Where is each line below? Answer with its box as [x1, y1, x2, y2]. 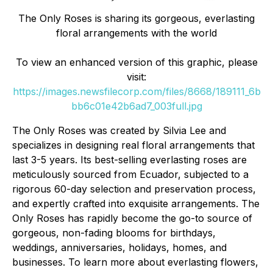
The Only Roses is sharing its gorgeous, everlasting [18, 12, 255, 24]
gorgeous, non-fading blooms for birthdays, [12, 226, 216, 239]
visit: [127, 70, 146, 83]
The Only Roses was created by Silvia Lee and [12, 124, 226, 136]
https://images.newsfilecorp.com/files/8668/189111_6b [12, 85, 261, 97]
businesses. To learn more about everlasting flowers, [12, 255, 258, 268]
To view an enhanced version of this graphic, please [15, 55, 258, 68]
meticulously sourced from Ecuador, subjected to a [12, 168, 249, 180]
